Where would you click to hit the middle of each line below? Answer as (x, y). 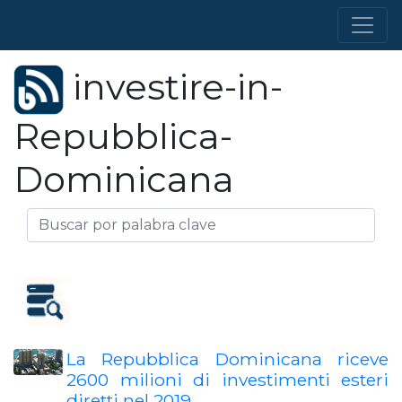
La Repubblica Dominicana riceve (227, 359)
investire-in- (173, 87)
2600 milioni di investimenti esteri (227, 380)
